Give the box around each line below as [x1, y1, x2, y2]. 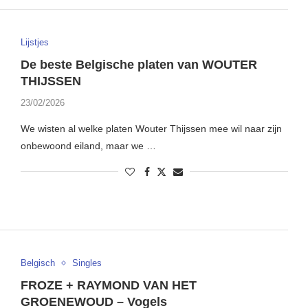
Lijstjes [20, 36, 49, 47]
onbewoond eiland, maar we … [20, 140, 156, 151]
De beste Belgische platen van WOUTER [20, 57, 257, 71]
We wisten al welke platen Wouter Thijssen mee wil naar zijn [20, 122, 282, 134]
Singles [71, 258, 102, 269]
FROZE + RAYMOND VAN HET [20, 278, 197, 293]
